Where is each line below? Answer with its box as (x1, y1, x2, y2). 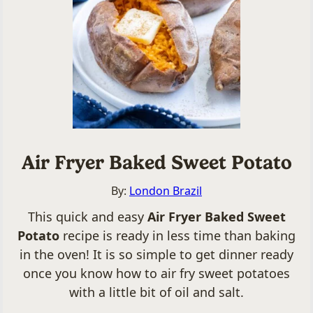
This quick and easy (27, 208, 147, 226)
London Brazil (129, 183, 202, 199)
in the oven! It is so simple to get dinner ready (20, 246, 293, 263)
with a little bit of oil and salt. (69, 284, 244, 301)
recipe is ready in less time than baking (63, 227, 296, 245)
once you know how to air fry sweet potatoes (23, 265, 290, 282)
